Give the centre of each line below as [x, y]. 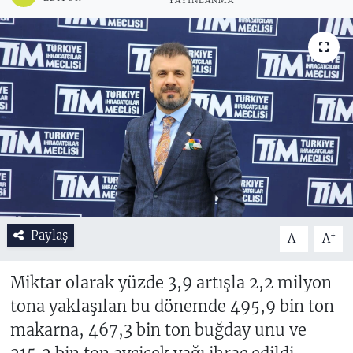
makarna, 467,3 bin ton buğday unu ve [158, 330]
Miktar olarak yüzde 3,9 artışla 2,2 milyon [171, 283]
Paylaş [49, 236]
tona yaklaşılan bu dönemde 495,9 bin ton [172, 307]
